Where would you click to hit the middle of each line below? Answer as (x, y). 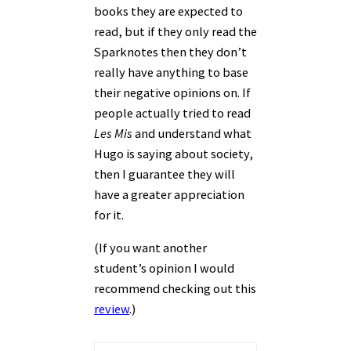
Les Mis (113, 133)
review (112, 308)
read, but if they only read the (175, 31)
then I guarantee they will (165, 174)
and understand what (192, 133)
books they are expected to (168, 11)
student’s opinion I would (164, 268)
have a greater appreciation (169, 194)
